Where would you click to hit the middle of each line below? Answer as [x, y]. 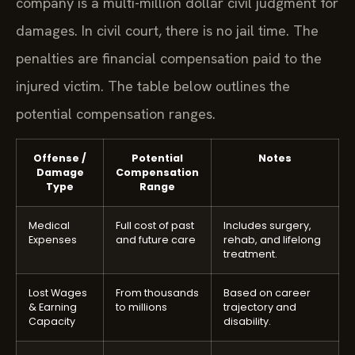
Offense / [60, 158]
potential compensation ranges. [116, 113]
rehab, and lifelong [272, 240]
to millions [141, 307]
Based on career [267, 293]
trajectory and [260, 307]
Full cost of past [155, 226]
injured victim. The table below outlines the [153, 86]
